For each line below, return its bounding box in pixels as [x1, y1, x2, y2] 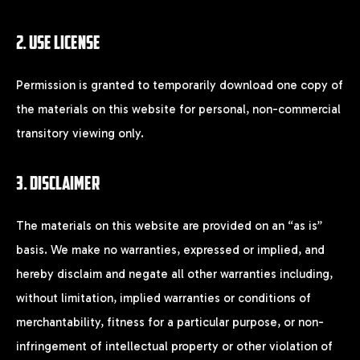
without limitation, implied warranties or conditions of [16, 290, 311, 305]
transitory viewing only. [16, 126, 144, 141]
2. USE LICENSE [16, 31, 100, 55]
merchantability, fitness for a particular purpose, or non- [16, 314, 324, 329]
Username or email [40, 150, 145, 166]
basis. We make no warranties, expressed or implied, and [16, 242, 325, 257]
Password [40, 243, 95, 259]
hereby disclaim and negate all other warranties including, [16, 266, 333, 281]
